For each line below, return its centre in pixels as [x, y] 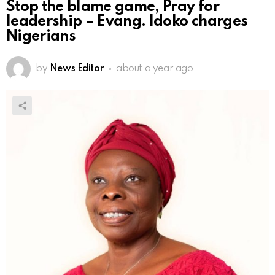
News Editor [76, 69]
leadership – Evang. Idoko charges [127, 22]
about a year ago [155, 69]
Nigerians [41, 37]
